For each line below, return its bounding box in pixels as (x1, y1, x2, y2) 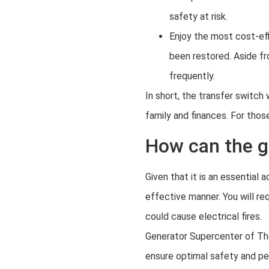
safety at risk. (169, 11, 228, 23)
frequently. (169, 70, 215, 82)
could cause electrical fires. (145, 210, 264, 222)
